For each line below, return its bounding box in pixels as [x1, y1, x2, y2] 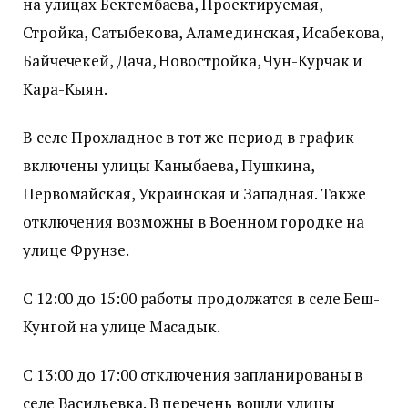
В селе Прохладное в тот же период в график [23, 126, 354, 148]
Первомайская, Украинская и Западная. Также [23, 182, 366, 204]
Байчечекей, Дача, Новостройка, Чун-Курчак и [23, 49, 363, 71]
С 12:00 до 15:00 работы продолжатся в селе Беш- [23, 288, 381, 310]
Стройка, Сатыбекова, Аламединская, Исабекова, [23, 21, 384, 43]
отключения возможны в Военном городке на [23, 210, 364, 232]
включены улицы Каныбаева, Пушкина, [23, 154, 315, 176]
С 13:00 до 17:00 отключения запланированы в [23, 364, 363, 386]
